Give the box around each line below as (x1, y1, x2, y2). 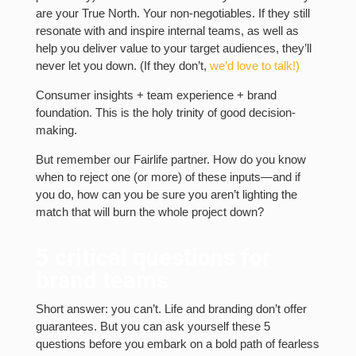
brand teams (35, 267, 168, 295)
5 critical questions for (35, 244, 271, 272)
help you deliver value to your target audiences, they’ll (35, 41, 311, 56)
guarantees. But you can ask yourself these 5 (35, 319, 270, 334)
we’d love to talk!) (209, 59, 300, 73)
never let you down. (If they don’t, (35, 59, 210, 73)
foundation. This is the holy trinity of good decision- (35, 106, 296, 120)
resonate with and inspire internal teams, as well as (35, 24, 299, 38)
